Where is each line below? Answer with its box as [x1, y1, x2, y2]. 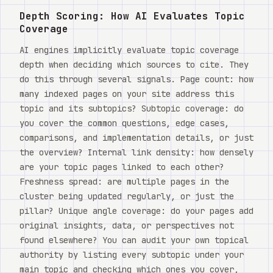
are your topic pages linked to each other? [19, 161, 224, 172]
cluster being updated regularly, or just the [19, 190, 234, 202]
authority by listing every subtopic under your [19, 249, 244, 260]
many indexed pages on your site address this [19, 88, 234, 99]
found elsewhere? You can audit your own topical [19, 234, 249, 246]
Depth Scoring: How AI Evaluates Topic [19, 9, 245, 23]
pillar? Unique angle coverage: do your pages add [19, 205, 253, 216]
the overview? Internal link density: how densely [19, 146, 253, 158]
